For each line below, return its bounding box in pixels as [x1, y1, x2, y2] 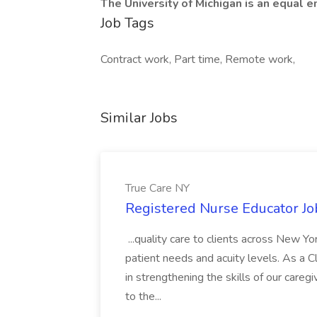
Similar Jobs [100, 108, 178, 127]
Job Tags [100, 13, 154, 33]
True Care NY [125, 180, 190, 196]
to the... [125, 289, 164, 304]
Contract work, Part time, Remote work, [100, 52, 295, 67]
